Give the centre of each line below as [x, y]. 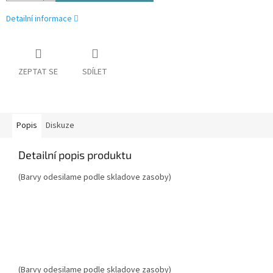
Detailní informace [39, 19]
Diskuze [60, 126]
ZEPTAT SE [38, 72]
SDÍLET [95, 72]
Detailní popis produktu [75, 155]
